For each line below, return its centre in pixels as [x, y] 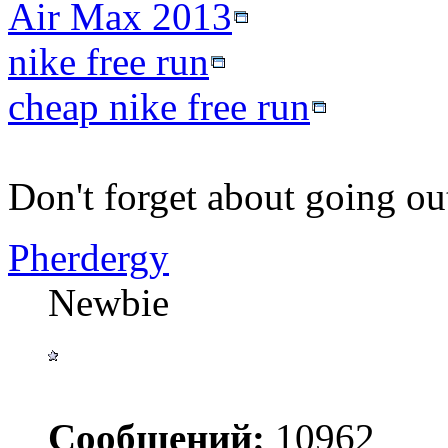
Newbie [108, 303]
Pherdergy [88, 258]
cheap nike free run [159, 107]
